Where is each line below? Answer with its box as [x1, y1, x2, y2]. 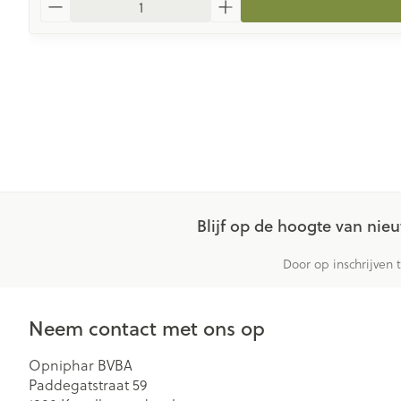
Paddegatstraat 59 [29, 375, 147, 395]
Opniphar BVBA [29, 355, 132, 375]
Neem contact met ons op [29, 314, 265, 342]
